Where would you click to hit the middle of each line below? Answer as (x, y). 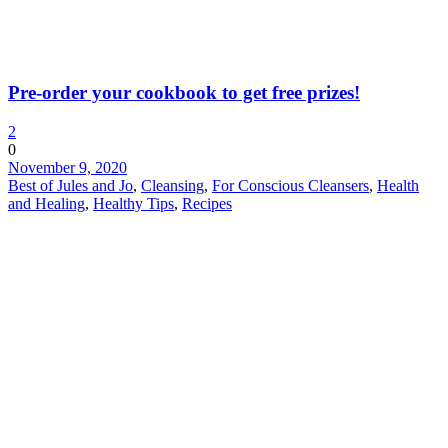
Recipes (207, 203)
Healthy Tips (133, 203)
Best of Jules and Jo (70, 185)
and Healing (46, 203)
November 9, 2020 (67, 167)
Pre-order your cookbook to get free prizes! (184, 93)
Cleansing (172, 185)
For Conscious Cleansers (290, 185)
